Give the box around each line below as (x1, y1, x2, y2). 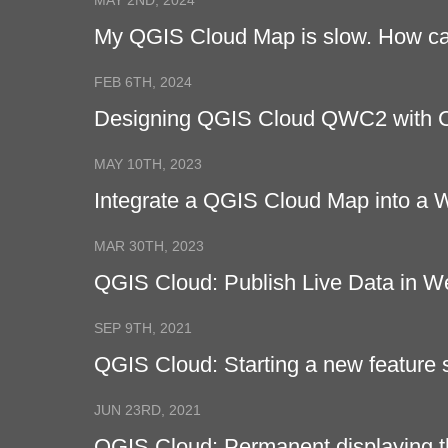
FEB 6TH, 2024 (93, 74, 192, 91)
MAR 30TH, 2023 (93, 238, 204, 255)
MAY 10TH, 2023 (93, 156, 202, 173)
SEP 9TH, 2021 (93, 320, 192, 337)
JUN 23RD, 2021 (93, 402, 201, 419)
